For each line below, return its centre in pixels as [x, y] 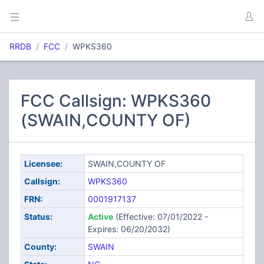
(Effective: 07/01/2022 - [160, 217]
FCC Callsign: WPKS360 [116, 101]
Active [100, 217]
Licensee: [43, 164]
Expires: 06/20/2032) [129, 229]
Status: [38, 217]
